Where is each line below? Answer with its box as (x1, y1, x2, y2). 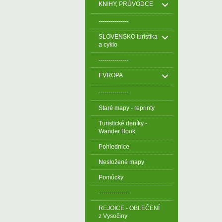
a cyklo (99, 41, 117, 48)
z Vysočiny (99, 213, 127, 220)
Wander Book (99, 128, 135, 135)
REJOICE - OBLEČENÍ (99, 205, 160, 212)
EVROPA (99, 72, 123, 79)
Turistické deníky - (99, 120, 147, 127)
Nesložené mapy (99, 159, 144, 166)
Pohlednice (99, 143, 129, 150)
